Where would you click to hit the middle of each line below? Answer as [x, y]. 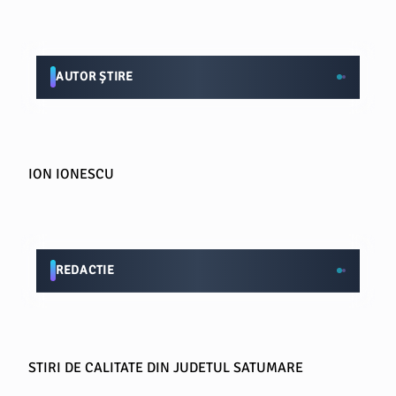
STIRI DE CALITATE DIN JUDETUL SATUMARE [166, 368]
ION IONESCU [71, 174]
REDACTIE [85, 270]
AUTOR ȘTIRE [95, 76]
